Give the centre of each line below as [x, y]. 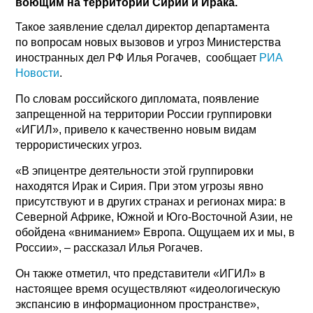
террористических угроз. [79, 145]
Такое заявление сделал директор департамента [143, 27]
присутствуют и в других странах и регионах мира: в [151, 201]
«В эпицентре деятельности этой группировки [135, 170]
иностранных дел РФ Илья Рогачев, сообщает [138, 57]
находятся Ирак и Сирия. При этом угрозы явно [140, 186]
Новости [38, 73]
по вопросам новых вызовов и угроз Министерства [148, 42]
